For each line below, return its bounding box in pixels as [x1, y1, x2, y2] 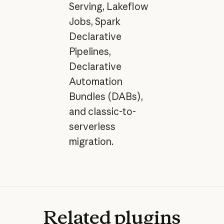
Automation [68, 75, 122, 87]
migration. [68, 135, 113, 147]
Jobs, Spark [68, 15, 120, 27]
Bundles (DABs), [68, 90, 143, 102]
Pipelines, [68, 45, 111, 57]
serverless [68, 120, 115, 132]
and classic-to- [68, 105, 136, 117]
